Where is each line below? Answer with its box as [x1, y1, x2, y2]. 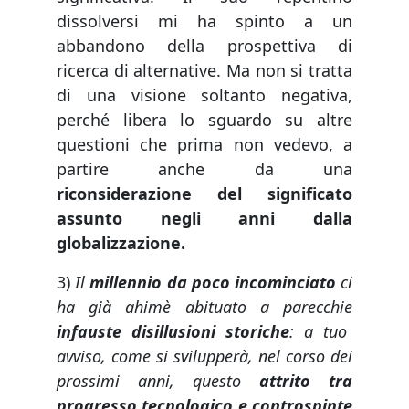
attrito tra [259, 369, 352, 392]
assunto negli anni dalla [57, 206, 352, 229]
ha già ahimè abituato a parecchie [57, 295, 352, 318]
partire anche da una [57, 157, 352, 180]
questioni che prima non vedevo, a [57, 132, 352, 155]
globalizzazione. [57, 231, 185, 254]
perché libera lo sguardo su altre [57, 108, 352, 131]
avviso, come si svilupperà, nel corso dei [57, 344, 352, 367]
